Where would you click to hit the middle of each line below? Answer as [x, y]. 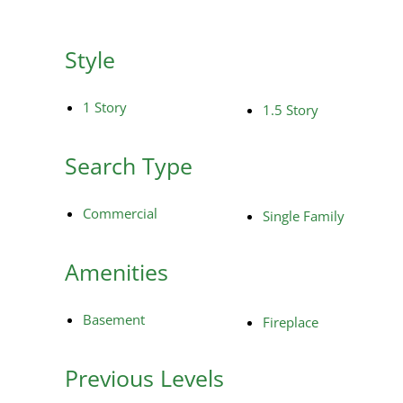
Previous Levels [144, 377]
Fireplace [291, 322]
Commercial [120, 213]
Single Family [304, 215]
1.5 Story [291, 109]
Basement [114, 319]
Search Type [129, 165]
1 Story [105, 107]
